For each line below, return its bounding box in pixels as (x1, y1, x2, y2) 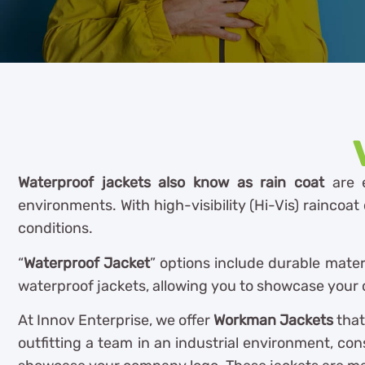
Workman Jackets (213, 311, 334, 330)
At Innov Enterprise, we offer (18, 311, 214, 330)
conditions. (18, 219, 96, 238)
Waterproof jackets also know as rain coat (18, 174, 324, 192)
